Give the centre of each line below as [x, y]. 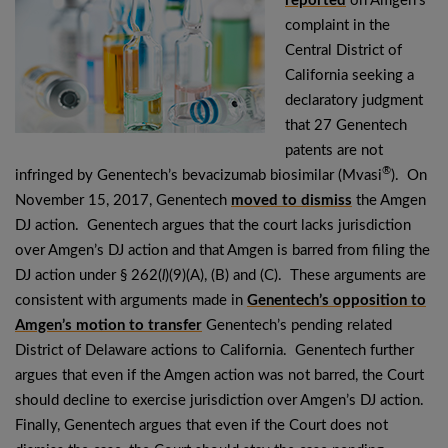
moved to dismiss [291, 200]
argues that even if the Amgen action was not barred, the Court [219, 375]
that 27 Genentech [346, 125]
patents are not [334, 150]
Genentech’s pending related [297, 325]
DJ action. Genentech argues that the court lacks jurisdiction [213, 225]
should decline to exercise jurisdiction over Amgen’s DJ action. [221, 400]
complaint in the [337, 25]
